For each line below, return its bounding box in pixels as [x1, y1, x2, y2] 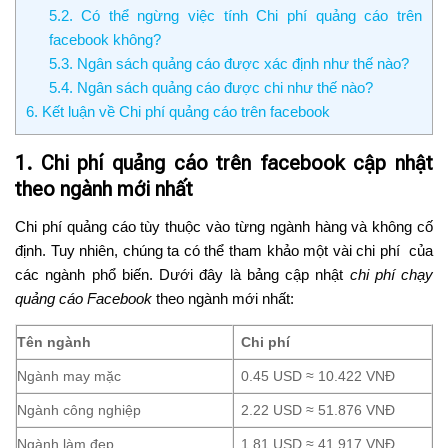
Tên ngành [17, 333, 91, 350]
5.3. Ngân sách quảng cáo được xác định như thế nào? [48, 54, 409, 72]
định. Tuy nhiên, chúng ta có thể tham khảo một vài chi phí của [15, 241, 433, 259]
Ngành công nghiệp [17, 401, 141, 418]
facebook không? [48, 30, 161, 48]
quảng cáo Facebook [15, 289, 152, 307]
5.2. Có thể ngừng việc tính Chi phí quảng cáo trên [48, 6, 422, 24]
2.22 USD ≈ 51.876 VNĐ [241, 401, 396, 418]
